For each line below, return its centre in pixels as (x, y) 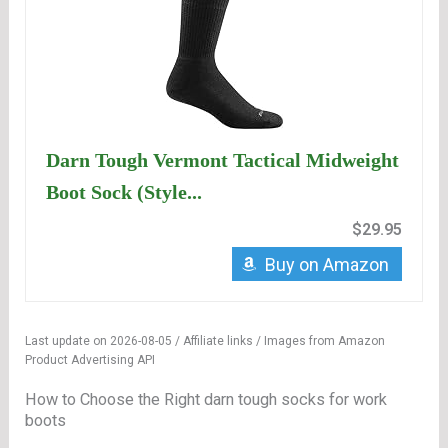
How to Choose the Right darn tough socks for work (206, 400)
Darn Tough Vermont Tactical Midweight (223, 160)
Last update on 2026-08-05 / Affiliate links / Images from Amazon (205, 341)
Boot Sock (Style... (124, 192)
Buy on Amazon (326, 265)
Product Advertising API (90, 360)
